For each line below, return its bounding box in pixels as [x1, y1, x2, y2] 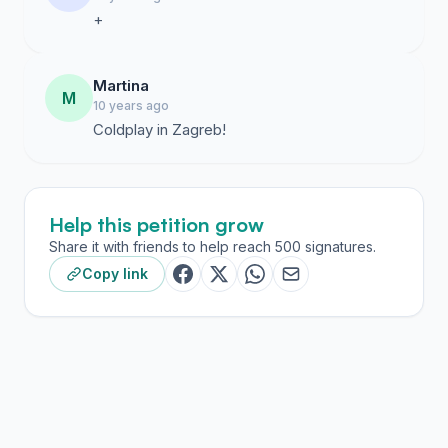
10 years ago [93, 98, 169, 113]
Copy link [82, 265, 148, 282]
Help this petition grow [49, 212, 264, 237]
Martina [93, 76, 149, 95]
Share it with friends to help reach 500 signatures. [49, 238, 376, 255]
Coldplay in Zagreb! [93, 120, 226, 139]
